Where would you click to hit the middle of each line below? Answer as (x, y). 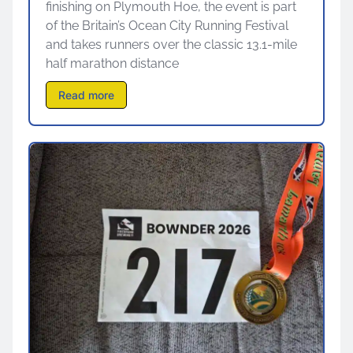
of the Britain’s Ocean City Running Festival (167, 25)
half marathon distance (112, 63)
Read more (86, 95)
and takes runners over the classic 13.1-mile (171, 44)
